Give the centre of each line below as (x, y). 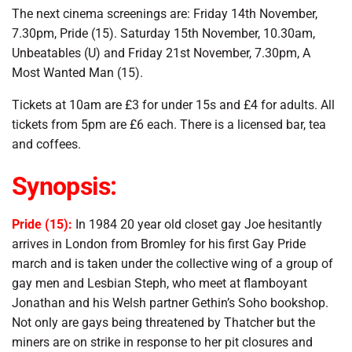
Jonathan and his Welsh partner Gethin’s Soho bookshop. (170, 303)
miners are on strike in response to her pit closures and (162, 343)
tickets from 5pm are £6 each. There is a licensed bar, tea (169, 125)
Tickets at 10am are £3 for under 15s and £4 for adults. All (173, 105)
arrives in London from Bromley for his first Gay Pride (159, 244)
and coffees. (46, 144)
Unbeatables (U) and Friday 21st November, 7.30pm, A (161, 53)
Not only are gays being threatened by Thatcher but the (163, 323)
